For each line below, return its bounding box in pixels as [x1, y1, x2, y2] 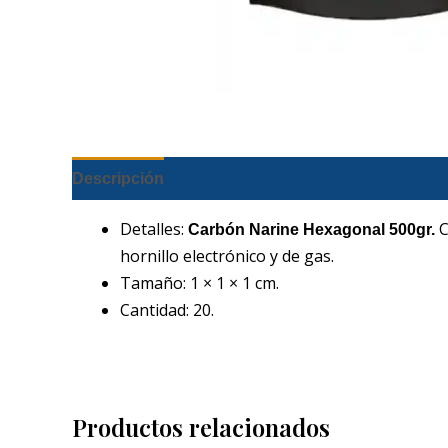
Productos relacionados [72, 410, 330, 443]
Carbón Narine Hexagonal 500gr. [188, 220, 435, 238]
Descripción [72, 169, 164, 187]
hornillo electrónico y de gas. [120, 244, 334, 267]
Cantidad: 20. [120, 298, 214, 321]
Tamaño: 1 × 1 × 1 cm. [120, 271, 279, 294]
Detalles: [120, 217, 188, 240]
